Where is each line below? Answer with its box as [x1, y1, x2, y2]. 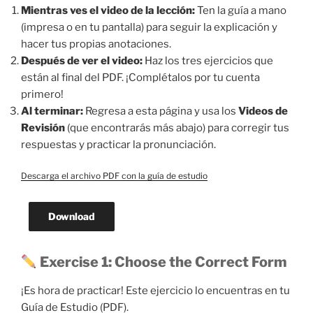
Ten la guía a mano [195, 4, 286, 17]
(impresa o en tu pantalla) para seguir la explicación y [21, 21, 277, 34]
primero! [21, 88, 64, 101]
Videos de [238, 105, 288, 118]
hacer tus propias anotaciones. [21, 38, 171, 51]
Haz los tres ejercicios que [143, 54, 273, 68]
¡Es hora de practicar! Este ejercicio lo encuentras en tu [21, 284, 290, 298]
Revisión [21, 122, 65, 135]
